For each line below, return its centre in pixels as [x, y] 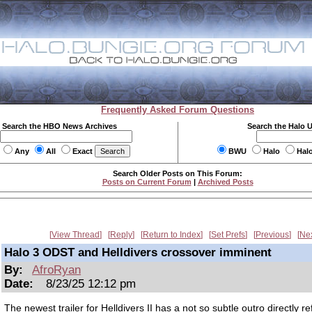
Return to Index [172, 235]
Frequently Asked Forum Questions [178, 110]
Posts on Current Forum [147, 182]
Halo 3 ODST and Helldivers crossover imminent [138, 252]
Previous [272, 235]
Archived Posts [225, 182]
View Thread [76, 235]
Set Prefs [228, 235]
